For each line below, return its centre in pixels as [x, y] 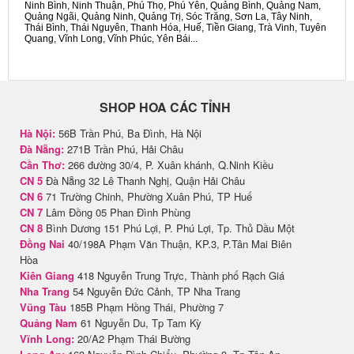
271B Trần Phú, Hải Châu [124, 149]
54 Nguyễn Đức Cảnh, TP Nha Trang [155, 292]
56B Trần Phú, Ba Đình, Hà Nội [128, 134]
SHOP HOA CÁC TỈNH [165, 107]
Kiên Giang [47, 276]
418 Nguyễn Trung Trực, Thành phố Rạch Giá [179, 276]
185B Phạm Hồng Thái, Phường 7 [145, 307]
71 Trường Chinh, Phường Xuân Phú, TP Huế [147, 197]
